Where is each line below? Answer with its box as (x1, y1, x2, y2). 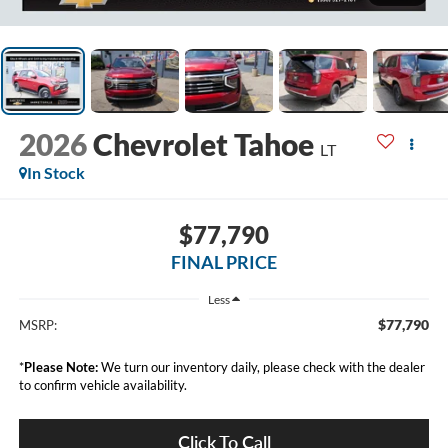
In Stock (26, 162, 85, 182)
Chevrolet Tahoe (92, 125, 314, 162)
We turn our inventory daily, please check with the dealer (97, 358, 425, 375)
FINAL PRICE (171, 251, 277, 274)
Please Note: (23, 358, 98, 375)
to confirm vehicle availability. (18, 376, 187, 393)
